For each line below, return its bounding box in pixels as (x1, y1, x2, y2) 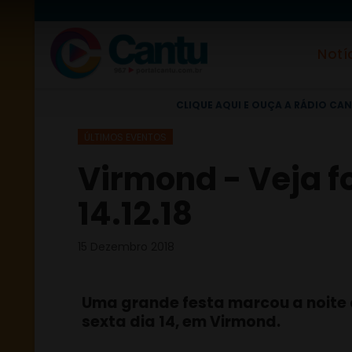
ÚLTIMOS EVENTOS (84, 130, 167, 144)
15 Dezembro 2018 (78, 239, 174, 255)
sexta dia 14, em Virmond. (82, 311, 280, 332)
